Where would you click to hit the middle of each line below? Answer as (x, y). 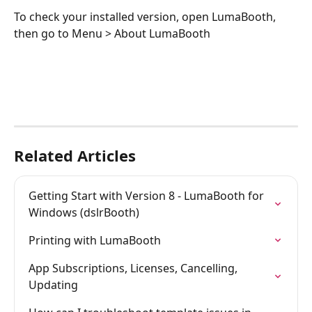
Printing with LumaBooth (95, 240)
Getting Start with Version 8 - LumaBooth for (148, 196)
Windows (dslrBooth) (84, 212)
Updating (53, 285)
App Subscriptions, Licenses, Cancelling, (134, 268)
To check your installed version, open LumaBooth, (146, 17)
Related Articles (75, 155)
